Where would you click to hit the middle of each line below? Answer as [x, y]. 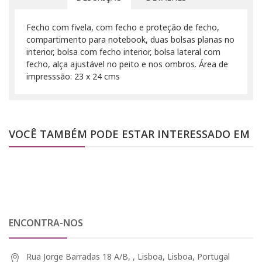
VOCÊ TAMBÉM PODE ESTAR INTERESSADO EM [129, 134]
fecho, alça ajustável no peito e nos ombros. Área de [127, 64]
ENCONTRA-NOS [46, 223]
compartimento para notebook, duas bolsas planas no [130, 39]
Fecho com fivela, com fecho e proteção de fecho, [123, 27]
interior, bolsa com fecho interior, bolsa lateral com [123, 51]
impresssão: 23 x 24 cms [73, 76]
